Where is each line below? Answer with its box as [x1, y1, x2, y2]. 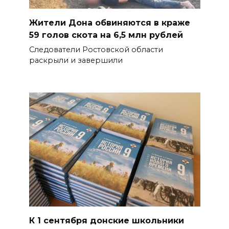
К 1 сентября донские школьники [29, 215, 184, 225]
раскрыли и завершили [29, 56, 123, 65]
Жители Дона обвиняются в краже [29, 17, 190, 28]
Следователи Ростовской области [29, 45, 163, 55]
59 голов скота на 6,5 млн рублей [29, 30, 183, 40]
